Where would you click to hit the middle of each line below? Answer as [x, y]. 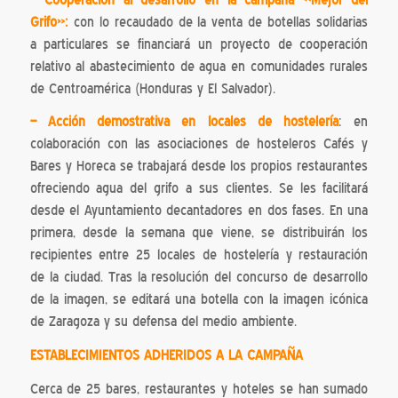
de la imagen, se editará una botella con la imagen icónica [199, 300]
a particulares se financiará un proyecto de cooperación [199, 44]
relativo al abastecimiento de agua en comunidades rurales [199, 66]
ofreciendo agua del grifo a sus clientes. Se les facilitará [199, 189]
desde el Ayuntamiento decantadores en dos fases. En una [199, 211]
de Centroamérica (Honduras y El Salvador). [152, 88]
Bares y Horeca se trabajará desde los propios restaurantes [199, 167]
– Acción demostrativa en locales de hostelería [184, 122]
